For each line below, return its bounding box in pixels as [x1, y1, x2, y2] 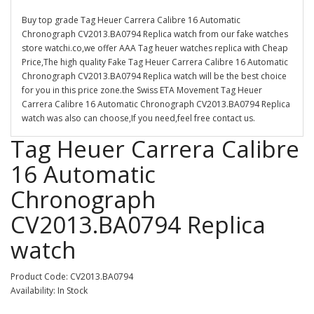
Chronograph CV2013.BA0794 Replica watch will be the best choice [22, 70, 287, 82]
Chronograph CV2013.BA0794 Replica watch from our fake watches [22, 28, 288, 40]
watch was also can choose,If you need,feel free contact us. [22, 112, 255, 124]
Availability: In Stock [11, 285, 88, 296]
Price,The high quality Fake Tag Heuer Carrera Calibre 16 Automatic [22, 56, 288, 68]
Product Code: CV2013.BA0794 [11, 271, 133, 282]
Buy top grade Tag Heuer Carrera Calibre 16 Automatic [22, 14, 240, 26]
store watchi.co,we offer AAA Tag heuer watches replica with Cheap [22, 42, 288, 54]
